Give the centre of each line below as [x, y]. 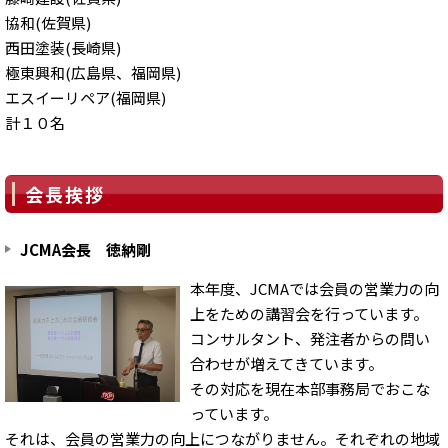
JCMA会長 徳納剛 [85, 249]
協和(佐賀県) [48, 22]
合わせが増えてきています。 [287, 363]
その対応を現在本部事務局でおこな [310, 388]
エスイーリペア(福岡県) [85, 97]
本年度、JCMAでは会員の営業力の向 [315, 288]
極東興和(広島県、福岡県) [93, 72]
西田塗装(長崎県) [63, 47]
